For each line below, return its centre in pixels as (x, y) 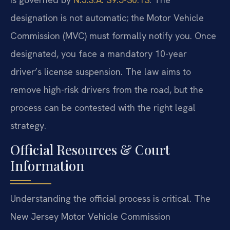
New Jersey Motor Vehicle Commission (90, 217)
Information (47, 166)
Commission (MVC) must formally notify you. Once (113, 35)
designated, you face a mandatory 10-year (99, 53)
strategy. (28, 125)
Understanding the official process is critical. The (110, 199)
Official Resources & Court (90, 150)
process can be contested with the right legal (103, 107)
